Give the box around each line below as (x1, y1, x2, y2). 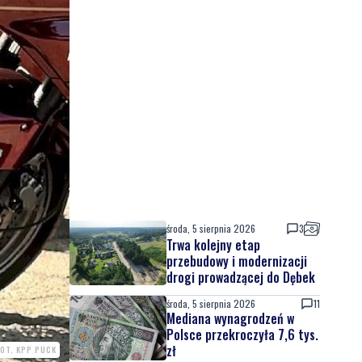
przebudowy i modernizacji (166, 251, 307, 271)
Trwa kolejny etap (166, 235, 260, 255)
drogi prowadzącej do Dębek (166, 267, 315, 287)
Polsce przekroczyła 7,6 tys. (166, 325, 318, 344)
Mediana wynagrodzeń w (166, 309, 294, 328)
